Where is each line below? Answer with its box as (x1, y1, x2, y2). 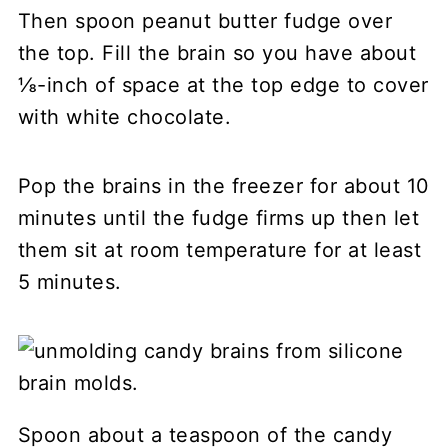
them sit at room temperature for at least (17, 237, 422, 262)
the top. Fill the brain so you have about (17, 40, 417, 65)
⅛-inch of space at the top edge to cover (17, 72, 429, 97)
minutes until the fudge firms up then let (17, 205, 420, 230)
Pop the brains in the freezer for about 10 (17, 173, 430, 198)
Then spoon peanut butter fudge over (17, 8, 393, 33)
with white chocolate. (17, 104, 232, 129)
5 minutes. (17, 269, 122, 294)
